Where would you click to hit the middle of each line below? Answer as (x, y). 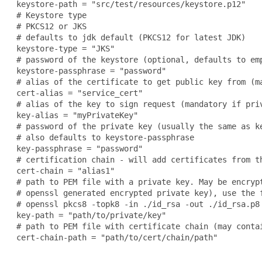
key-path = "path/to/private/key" (89, 215)
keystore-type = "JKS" (63, 48)
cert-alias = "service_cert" (77, 93)
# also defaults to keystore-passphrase (103, 137)
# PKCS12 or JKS (49, 26)
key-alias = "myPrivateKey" (75, 115)
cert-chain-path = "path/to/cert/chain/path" (115, 237)
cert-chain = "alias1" (63, 170)
